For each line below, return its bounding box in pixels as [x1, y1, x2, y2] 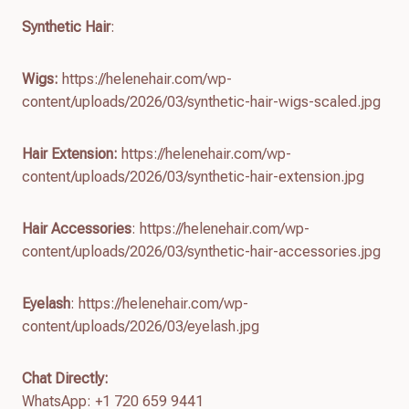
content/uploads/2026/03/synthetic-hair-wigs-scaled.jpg [22, 92, 381, 110]
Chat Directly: [22, 369, 109, 387]
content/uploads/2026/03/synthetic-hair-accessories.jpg [22, 242, 381, 260]
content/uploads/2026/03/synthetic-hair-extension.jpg [22, 167, 364, 185]
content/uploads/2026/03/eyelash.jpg [22, 317, 259, 335]
